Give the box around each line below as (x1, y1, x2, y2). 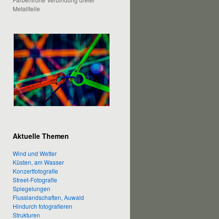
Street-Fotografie (13, 175, 57, 184)
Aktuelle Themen (13, 131, 69, 141)
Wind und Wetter (13, 149, 57, 157)
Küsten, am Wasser (13, 157, 64, 166)
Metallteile (13, 4, 40, 13)
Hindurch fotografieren (13, 201, 72, 210)
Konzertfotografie (13, 166, 58, 175)
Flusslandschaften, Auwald (13, 193, 84, 201)
